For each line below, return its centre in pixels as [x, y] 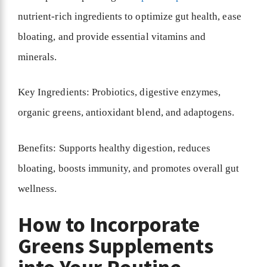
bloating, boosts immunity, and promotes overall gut [129, 168]
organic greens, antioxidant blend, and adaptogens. [128, 113]
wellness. [39, 188]
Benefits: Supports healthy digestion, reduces [114, 148]
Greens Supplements [116, 246]
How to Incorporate [109, 225]
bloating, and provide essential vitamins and [112, 36]
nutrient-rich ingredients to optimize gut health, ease [130, 16]
